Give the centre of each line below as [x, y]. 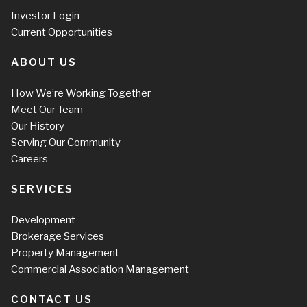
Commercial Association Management [100, 269]
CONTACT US [52, 299]
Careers [29, 159]
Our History [38, 126]
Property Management [65, 253]
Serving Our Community [66, 142]
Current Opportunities [62, 32]
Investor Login [45, 15]
